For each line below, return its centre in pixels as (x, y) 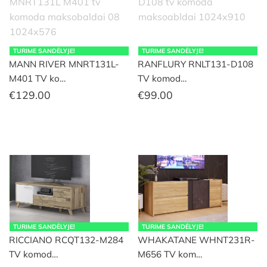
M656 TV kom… (170, 254)
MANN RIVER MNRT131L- (64, 64)
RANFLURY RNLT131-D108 (195, 64)
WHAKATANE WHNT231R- (196, 240)
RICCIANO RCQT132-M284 (66, 240)
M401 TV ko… (37, 79)
